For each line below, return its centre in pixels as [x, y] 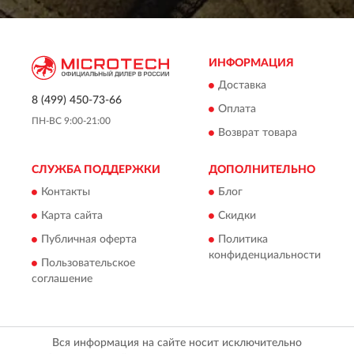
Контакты [66, 192]
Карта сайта [72, 216]
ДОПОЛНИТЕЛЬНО [262, 169]
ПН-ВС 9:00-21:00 [71, 121]
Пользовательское [88, 264]
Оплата [237, 109]
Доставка [242, 86]
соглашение [62, 279]
